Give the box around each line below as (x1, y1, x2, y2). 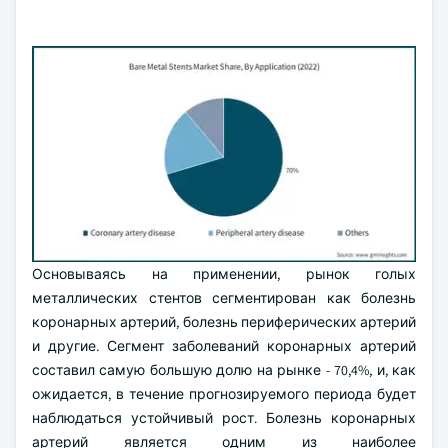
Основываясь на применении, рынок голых (32, 265, 416, 283)
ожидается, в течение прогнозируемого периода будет (32, 385, 416, 403)
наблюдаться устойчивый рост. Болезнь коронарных (32, 409, 416, 427)
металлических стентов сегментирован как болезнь (32, 289, 416, 307)
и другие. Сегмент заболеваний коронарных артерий (32, 337, 416, 355)
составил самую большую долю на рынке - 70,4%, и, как (32, 361, 416, 379)
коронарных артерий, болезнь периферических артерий (32, 313, 416, 331)
